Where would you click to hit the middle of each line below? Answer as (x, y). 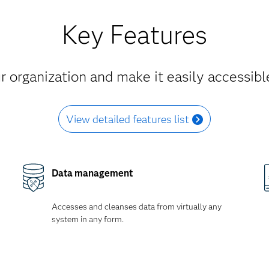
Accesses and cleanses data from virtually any (136, 207)
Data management (92, 173)
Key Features (134, 35)
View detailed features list (127, 119)
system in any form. (87, 219)
